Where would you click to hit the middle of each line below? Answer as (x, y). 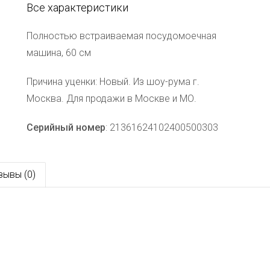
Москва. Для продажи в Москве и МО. (111, 99)
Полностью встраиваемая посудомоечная (121, 36)
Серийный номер (66, 128)
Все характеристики (77, 8)
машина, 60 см (59, 53)
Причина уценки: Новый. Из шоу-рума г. (113, 82)
